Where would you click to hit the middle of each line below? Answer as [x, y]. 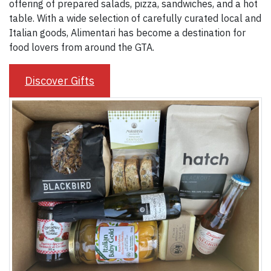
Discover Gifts [59, 81]
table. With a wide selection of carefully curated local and [135, 18]
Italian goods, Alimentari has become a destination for [127, 33]
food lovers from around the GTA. [82, 47]
